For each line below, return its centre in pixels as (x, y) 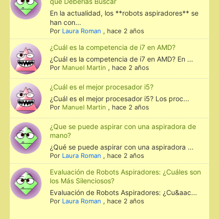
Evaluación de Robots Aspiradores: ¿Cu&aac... (124, 193)
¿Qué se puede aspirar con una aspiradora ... (122, 147)
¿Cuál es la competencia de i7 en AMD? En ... (122, 59)
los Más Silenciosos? (82, 181)
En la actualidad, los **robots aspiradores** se (124, 13)
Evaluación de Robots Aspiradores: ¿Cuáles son (126, 172)
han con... (66, 22)
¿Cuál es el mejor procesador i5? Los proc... (120, 98)
